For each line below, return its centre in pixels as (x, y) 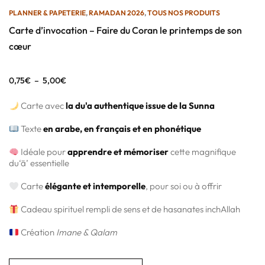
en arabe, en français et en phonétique (122, 129)
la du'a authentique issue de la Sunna (140, 106)
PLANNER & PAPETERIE (47, 13)
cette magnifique (203, 152)
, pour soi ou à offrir (184, 186)
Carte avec (43, 106)
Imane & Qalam (87, 232)
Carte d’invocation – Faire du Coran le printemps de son (125, 30)
